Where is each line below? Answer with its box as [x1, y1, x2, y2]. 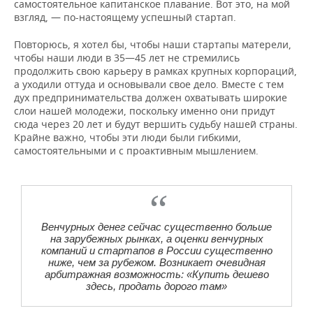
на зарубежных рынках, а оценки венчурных [50, 233, 263, 245]
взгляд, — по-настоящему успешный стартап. [14, 10, 236, 24]
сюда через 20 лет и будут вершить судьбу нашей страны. [14, 117, 298, 131]
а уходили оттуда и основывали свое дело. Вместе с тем [14, 78, 284, 91]
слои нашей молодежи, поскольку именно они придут [14, 104, 275, 117]
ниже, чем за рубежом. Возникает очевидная [48, 256, 265, 268]
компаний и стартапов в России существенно [41, 245, 272, 256]
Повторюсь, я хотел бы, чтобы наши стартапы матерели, [14, 38, 291, 51]
